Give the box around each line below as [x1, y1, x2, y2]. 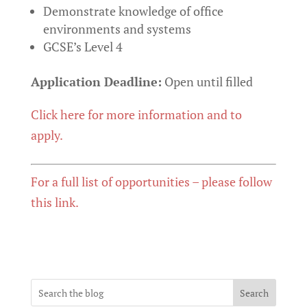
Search [240, 286, 269, 299]
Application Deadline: [30, 73, 162, 90]
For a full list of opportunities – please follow [30, 173, 272, 190]
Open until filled [161, 73, 253, 90]
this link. [30, 194, 79, 210]
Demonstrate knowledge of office [42, 3, 223, 19]
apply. [30, 127, 63, 143]
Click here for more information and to [30, 106, 242, 123]
